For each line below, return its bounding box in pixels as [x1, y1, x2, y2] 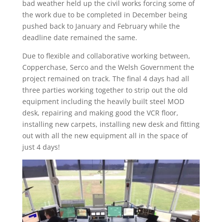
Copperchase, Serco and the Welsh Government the [22, 62, 194, 72]
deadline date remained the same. [22, 33, 137, 43]
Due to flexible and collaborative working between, [22, 51, 190, 61]
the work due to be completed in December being [22, 10, 187, 20]
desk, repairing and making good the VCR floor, [22, 108, 178, 118]
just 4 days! [22, 142, 60, 152]
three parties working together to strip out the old [22, 85, 188, 95]
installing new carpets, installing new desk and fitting [22, 119, 200, 129]
